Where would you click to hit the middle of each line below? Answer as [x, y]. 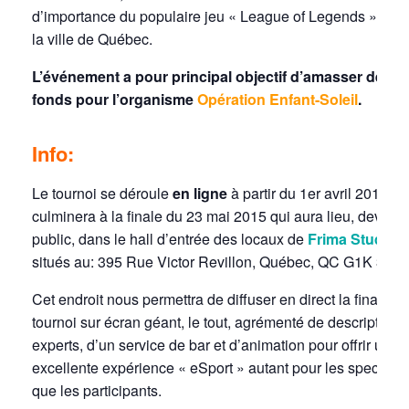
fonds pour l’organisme [115, 100]
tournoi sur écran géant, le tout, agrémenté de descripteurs [220, 321]
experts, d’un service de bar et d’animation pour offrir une [215, 344]
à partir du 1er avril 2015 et [315, 193]
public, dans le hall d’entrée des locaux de [170, 238]
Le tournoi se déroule [102, 193]
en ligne [200, 193]
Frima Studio [352, 238]
